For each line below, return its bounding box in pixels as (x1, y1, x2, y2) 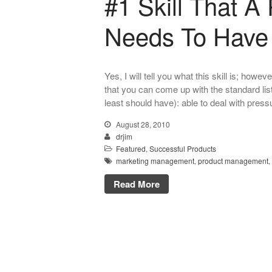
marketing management (116, 155, 194, 166)
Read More (114, 177, 160, 191)
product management (198, 155, 268, 166)
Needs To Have (104, 18, 268, 53)
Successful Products (149, 143, 216, 154)
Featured (116, 143, 146, 154)
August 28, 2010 (114, 119, 170, 130)
